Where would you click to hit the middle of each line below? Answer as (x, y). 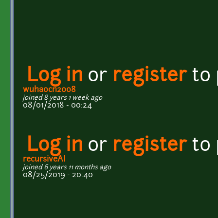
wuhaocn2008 (49, 90)
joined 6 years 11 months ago (67, 167)
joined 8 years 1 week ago (63, 98)
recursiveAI (44, 159)
